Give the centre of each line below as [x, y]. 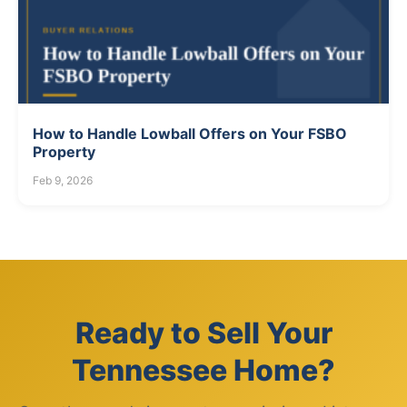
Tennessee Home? [203, 371]
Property [64, 152]
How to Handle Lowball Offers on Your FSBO [190, 134]
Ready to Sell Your [203, 333]
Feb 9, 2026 [63, 181]
